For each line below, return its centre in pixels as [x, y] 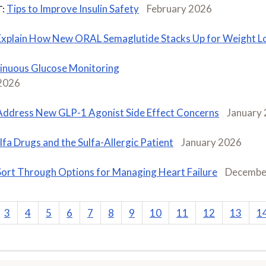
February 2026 [179, 8]
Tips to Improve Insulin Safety [73, 8]
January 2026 [211, 142]
